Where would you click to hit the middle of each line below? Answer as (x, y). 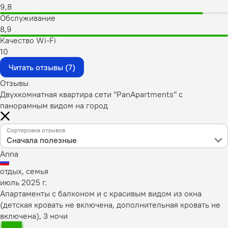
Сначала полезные (42, 140)
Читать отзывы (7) (42, 67)
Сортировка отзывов (36, 130)
